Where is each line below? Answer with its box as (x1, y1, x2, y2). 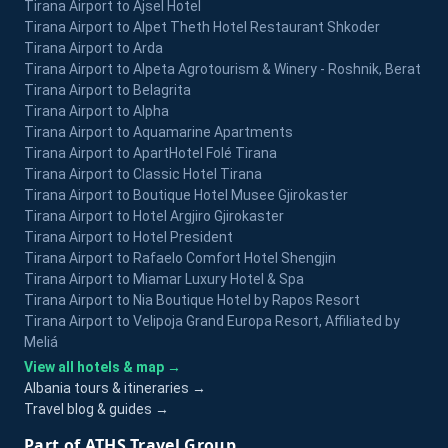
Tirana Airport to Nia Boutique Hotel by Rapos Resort (24, 292, 360, 308)
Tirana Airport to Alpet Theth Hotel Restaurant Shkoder (24, 19, 380, 35)
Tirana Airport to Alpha (24, 103, 169, 119)
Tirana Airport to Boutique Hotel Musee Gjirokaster (24, 187, 348, 203)
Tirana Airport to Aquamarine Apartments (24, 124, 293, 140)
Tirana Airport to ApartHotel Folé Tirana (24, 145, 277, 161)
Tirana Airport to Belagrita (24, 82, 191, 98)
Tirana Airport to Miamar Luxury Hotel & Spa (24, 271, 304, 287)
